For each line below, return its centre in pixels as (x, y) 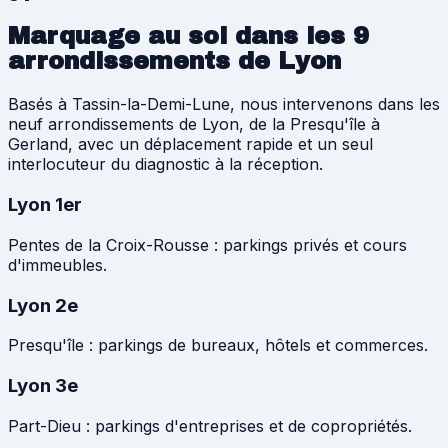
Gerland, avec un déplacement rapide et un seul (190, 144)
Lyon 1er (45, 205)
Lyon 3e (43, 385)
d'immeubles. (57, 264)
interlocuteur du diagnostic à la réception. (165, 164)
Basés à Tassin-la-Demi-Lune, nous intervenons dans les (224, 104)
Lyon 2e (43, 305)
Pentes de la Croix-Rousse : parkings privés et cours (207, 244)
